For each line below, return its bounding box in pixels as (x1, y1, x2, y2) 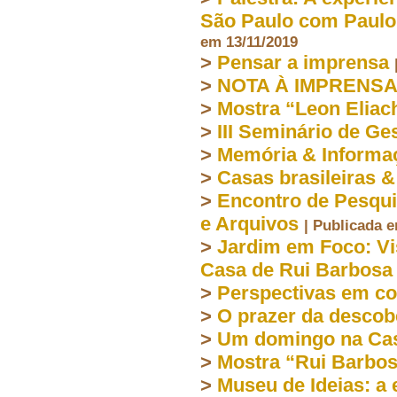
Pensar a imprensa (217, 51, 389, 74)
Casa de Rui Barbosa (200, 258, 393, 281)
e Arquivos (200, 212, 299, 235)
